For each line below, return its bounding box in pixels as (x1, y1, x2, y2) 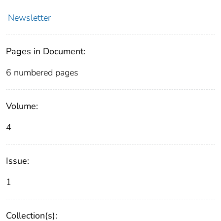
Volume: (6, 100, 38, 112)
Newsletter (7, 11, 51, 24)
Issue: (6, 154, 29, 167)
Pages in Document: (6, 45, 85, 57)
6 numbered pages (6, 66, 78, 78)
